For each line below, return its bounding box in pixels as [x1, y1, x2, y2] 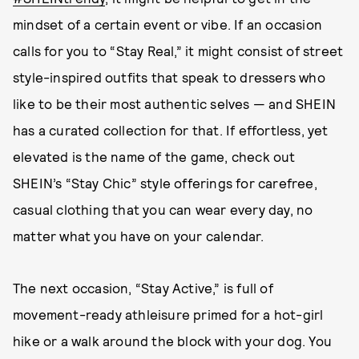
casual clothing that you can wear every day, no [13, 201, 313, 217]
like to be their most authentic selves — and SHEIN [13, 95, 337, 111]
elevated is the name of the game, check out [13, 148, 296, 164]
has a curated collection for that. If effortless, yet [13, 122, 329, 138]
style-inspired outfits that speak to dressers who [13, 69, 325, 85]
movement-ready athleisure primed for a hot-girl [13, 306, 324, 322]
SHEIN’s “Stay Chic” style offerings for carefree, [13, 175, 317, 191]
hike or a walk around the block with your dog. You [13, 333, 333, 349]
